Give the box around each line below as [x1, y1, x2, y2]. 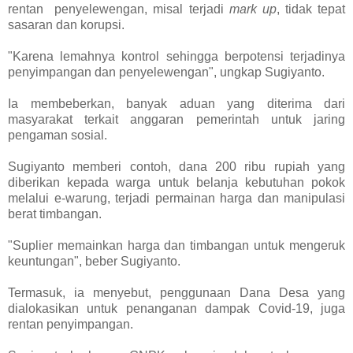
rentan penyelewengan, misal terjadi [8, 2, 229, 17]
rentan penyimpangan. [8, 318, 133, 332]
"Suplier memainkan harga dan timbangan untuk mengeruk [8, 239, 345, 253]
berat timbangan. [8, 207, 102, 221]
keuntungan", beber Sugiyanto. [8, 255, 180, 269]
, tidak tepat [276, 2, 345, 17]
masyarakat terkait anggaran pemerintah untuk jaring [8, 113, 345, 127]
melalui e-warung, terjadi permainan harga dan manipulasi [8, 191, 345, 206]
